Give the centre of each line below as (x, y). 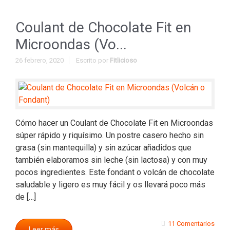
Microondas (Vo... (71, 44)
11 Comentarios (191, 224)
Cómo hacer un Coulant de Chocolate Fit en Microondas (114, 123)
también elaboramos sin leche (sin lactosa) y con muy (111, 160)
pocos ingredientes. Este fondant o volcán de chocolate (115, 172)
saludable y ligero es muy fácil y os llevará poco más (110, 185)
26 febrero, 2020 (40, 60)
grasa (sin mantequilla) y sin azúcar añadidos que (103, 148)
